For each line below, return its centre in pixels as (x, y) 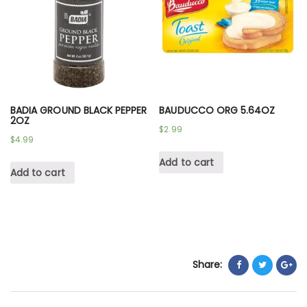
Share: (207, 265)
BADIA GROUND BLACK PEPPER (79, 111)
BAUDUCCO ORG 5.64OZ (217, 111)
